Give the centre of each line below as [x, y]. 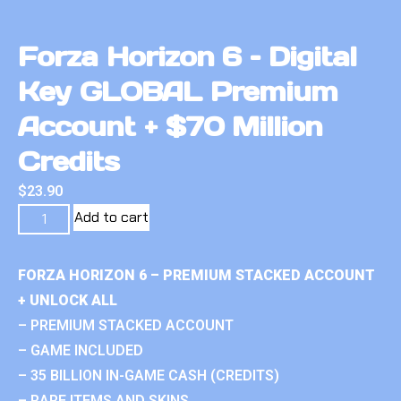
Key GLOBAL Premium [178, 91]
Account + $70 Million [171, 126]
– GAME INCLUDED [81, 350]
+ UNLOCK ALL [68, 300]
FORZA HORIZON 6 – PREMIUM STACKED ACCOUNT [196, 275]
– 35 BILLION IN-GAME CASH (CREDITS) [149, 375]
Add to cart [112, 217]
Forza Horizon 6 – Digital [187, 56]
